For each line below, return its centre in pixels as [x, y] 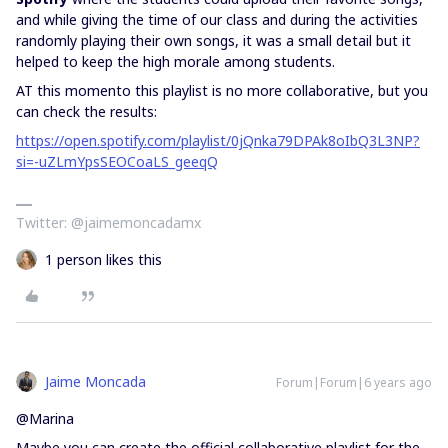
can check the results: [88, 111]
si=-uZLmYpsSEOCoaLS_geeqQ [117, 161]
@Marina [45, 418]
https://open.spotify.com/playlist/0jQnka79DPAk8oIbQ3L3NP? [218, 140]
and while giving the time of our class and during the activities [217, 19]
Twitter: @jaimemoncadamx [108, 222]
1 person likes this [103, 259]
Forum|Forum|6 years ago [354, 382]
